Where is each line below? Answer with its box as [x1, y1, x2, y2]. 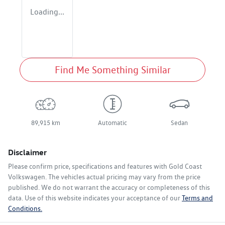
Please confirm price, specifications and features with [8, 162, 169, 171]
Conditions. [8, 204, 42, 213]
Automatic [97, 119, 127, 127]
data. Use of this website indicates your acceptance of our [8, 194, 180, 202]
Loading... [30, 7, 64, 17]
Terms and [182, 194, 213, 202]
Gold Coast [169, 162, 202, 171]
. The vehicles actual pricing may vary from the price [45, 173, 200, 181]
